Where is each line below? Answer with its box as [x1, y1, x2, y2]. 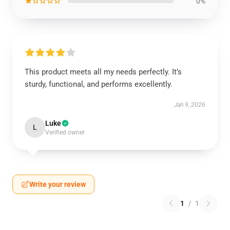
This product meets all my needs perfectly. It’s [25, 67, 182, 76]
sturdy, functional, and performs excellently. [25, 80, 172, 89]
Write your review [29, 180, 86, 188]
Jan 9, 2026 [174, 101, 205, 108]
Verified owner [45, 129, 85, 136]
